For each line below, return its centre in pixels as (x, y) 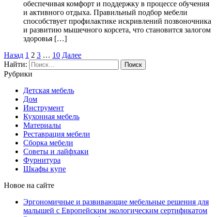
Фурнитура (42, 160)
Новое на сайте (29, 185)
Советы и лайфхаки (56, 151)
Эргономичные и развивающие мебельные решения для (116, 202)
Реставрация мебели (57, 134)
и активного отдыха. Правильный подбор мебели (105, 12)
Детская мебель (49, 90)
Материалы (42, 125)
